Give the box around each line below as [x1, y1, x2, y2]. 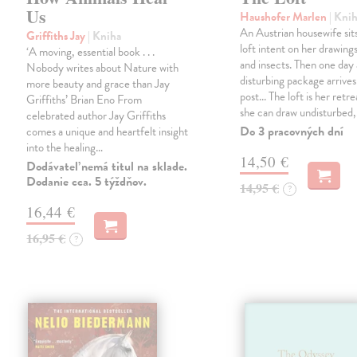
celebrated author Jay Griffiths [26, 107, 167, 125]
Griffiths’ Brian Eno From [26, 91, 143, 109]
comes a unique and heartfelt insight [26, 123, 189, 141]
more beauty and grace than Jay [26, 75, 171, 93]
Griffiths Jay [26, 27, 88, 45]
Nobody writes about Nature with [26, 59, 179, 77]
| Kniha [88, 27, 122, 45]
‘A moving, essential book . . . [26, 43, 155, 61]
